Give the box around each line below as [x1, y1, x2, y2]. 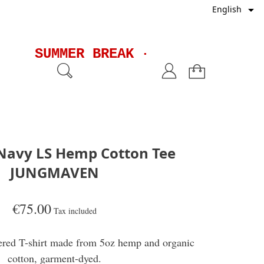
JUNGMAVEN [10, 162, 100, 182]
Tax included [54, 204, 97, 216]
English [212, 3, 242, 15]
